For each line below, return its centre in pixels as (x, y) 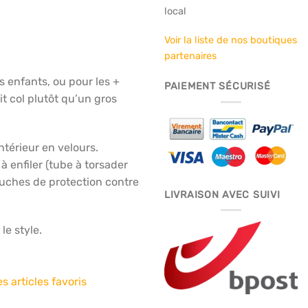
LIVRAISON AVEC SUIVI (222, 195)
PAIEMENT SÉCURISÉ (218, 87)
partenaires (190, 56)
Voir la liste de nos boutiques (231, 40)
